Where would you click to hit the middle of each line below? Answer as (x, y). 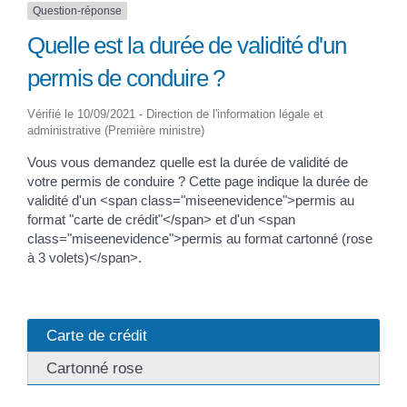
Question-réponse (77, 11)
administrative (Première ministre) (116, 131)
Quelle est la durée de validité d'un (187, 46)
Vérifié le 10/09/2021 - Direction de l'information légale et (175, 114)
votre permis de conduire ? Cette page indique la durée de (198, 182)
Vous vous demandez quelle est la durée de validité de (188, 163)
